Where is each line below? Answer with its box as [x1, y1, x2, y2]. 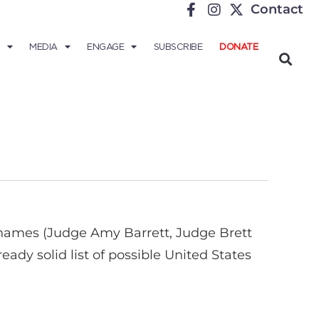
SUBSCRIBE [153, 41, 202, 52]
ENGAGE [87, 41, 124, 52]
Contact [251, 1, 303, 17]
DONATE [219, 41, 258, 52]
